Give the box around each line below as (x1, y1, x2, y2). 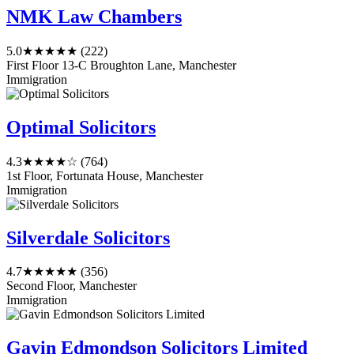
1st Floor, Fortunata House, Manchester (6, 168, 203, 183)
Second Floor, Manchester (6, 279, 137, 293)
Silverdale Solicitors (6, 227, 170, 248)
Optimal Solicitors (6, 116, 156, 137)
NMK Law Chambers (6, 6, 182, 27)
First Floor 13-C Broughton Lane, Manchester (6, 58, 236, 72)
